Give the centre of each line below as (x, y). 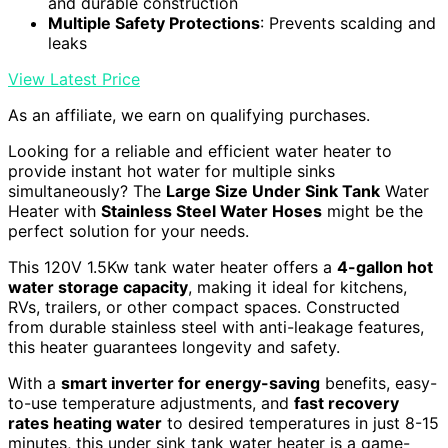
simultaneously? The (87, 190)
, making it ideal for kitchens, (297, 286)
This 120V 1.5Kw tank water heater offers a (172, 266)
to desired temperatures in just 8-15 (300, 422)
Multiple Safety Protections (154, 22)
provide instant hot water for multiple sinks (171, 170)
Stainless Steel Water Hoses (211, 210)
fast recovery (346, 402)
